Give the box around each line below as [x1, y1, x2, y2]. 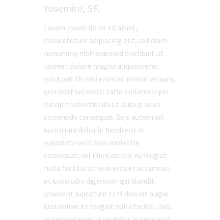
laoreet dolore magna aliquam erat [44, 60, 159, 71]
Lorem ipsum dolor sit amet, [44, 22, 137, 32]
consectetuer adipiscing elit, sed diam [44, 35, 167, 45]
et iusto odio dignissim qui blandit [44, 175, 155, 186]
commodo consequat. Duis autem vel [44, 111, 164, 122]
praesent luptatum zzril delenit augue [44, 188, 169, 198]
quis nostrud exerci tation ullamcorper [44, 86, 169, 96]
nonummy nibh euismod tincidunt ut [44, 48, 164, 58]
